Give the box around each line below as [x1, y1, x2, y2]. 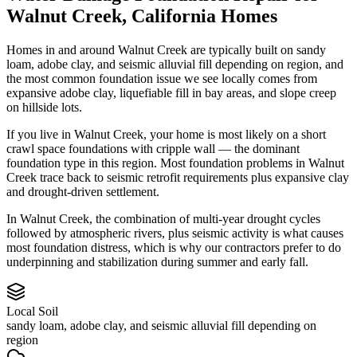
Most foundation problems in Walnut [160, 155, 344, 170]
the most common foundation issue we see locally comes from [6, 71, 317, 85]
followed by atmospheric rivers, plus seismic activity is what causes [6, 226, 343, 240]
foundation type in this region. [6, 155, 157, 170]
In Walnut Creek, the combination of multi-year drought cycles [6, 211, 320, 226]
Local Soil [6, 304, 58, 318]
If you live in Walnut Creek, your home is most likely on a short [6, 127, 326, 141]
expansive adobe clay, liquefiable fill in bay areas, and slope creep [6, 85, 336, 100]
